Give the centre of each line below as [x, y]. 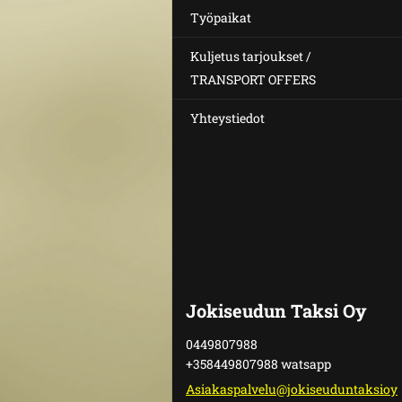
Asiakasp [213, 389]
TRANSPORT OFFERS [253, 79]
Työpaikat [221, 17]
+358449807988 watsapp [258, 364]
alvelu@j [266, 389]
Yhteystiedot [227, 118]
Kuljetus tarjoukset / [251, 56]
